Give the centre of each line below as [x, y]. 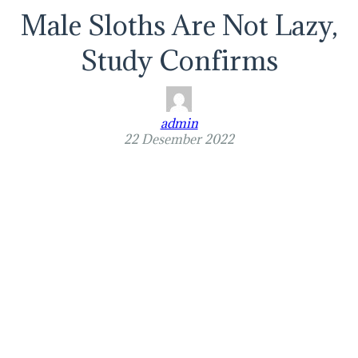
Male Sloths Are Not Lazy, [179, 25]
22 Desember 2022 [179, 139]
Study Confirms [179, 60]
